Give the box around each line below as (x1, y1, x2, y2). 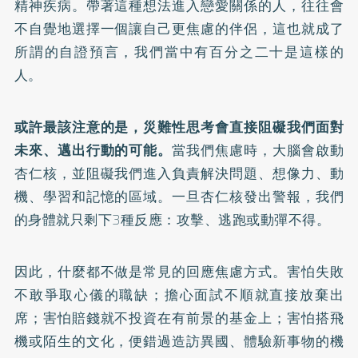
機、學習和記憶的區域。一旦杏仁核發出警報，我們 (14, 186, 344, 207)
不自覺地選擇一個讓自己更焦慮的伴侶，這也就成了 (14, 18, 344, 39)
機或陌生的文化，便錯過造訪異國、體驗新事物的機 (14, 331, 344, 352)
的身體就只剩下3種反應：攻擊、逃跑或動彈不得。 (14, 209, 331, 230)
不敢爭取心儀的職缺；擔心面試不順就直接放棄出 (14, 284, 344, 305)
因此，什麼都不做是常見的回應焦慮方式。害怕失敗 (14, 261, 344, 282)
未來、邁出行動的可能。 (14, 140, 173, 161)
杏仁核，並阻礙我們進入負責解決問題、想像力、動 (14, 163, 344, 184)
